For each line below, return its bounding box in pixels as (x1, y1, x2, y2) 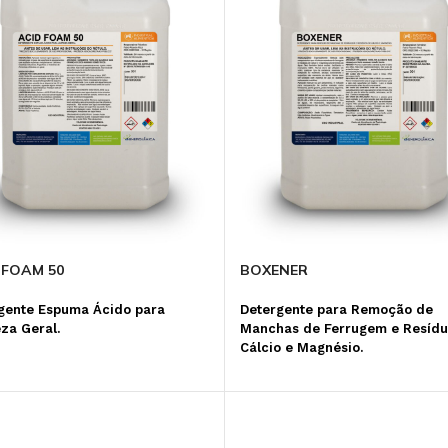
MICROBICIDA (250, 33, 338, 49)
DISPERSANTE (50, 49, 143, 65)
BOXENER (239, 261, 308, 280)
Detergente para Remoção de (239, 302, 433, 318)
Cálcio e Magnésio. (239, 340, 363, 356)
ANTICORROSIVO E (50, 33, 174, 49)
